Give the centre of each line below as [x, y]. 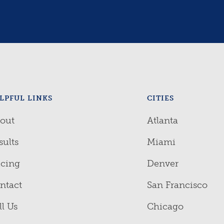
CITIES [160, 98]
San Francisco [177, 185]
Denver [163, 163]
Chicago [165, 206]
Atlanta [162, 120]
